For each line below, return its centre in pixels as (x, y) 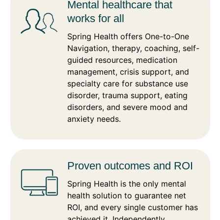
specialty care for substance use (128, 83)
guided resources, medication (122, 60)
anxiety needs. (94, 119)
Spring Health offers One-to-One (128, 36)
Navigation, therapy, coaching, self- (133, 48)
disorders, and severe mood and (127, 107)
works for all (96, 18)
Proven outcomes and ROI (130, 165)
